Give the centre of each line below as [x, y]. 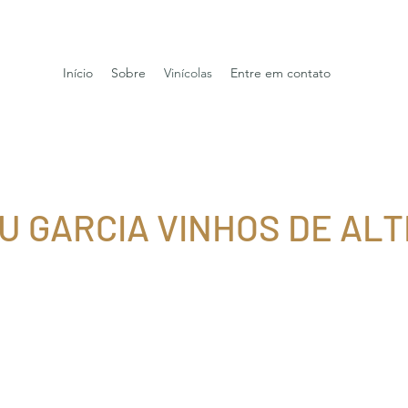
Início [78, 73]
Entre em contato [280, 73]
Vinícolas [188, 73]
